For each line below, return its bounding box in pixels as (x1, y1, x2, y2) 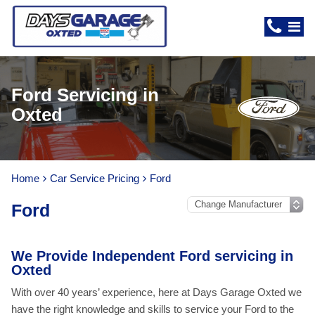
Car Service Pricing (50, 172, 139, 184)
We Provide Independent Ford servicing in (11, 248, 293, 264)
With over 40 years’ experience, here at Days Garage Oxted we (11, 286, 302, 298)
